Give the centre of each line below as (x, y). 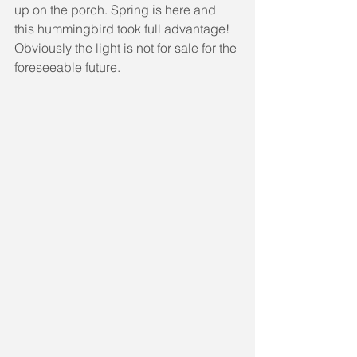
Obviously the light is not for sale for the (127, 48)
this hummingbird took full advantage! (124, 29)
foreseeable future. (67, 67)
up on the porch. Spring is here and (117, 10)
